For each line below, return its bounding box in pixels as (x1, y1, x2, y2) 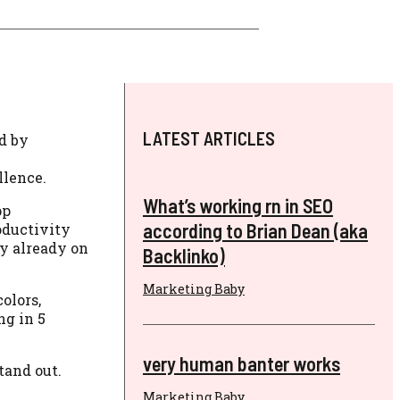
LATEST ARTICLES (143, 127, 275, 149)
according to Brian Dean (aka (143, 219, 368, 243)
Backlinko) (143, 244, 225, 268)
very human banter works (143, 352, 340, 376)
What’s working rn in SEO (143, 194, 333, 218)
